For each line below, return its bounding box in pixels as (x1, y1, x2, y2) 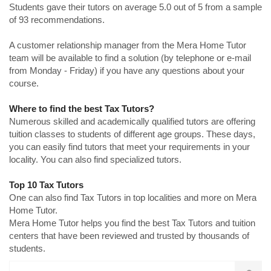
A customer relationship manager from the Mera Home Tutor (9, 40, 246, 51)
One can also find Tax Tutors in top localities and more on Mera (9, 192, 256, 203)
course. (9, 78, 39, 89)
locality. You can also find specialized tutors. (9, 154, 181, 165)
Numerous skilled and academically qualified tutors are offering (9, 116, 255, 127)
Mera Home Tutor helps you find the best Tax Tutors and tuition (9, 218, 255, 229)
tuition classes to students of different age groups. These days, (9, 129, 255, 140)
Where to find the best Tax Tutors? (9, 103, 154, 114)
